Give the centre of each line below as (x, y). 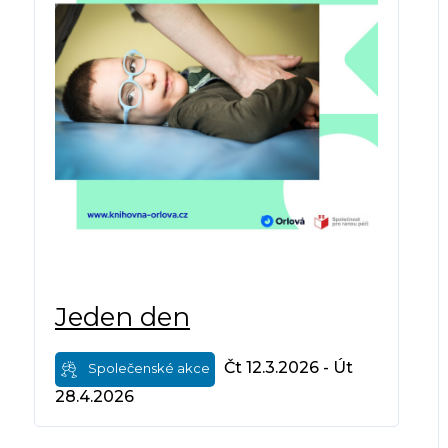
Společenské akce (147, 367)
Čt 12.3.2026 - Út (288, 367)
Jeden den (122, 317)
